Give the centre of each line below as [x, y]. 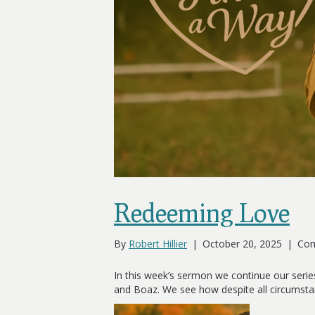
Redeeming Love [202, 212]
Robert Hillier [158, 243]
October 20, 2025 [242, 243]
